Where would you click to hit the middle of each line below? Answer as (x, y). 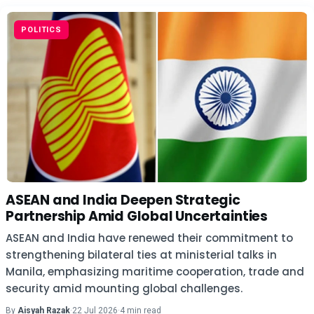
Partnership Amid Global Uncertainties (137, 216)
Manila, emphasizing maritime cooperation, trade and (155, 272)
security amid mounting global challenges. (124, 288)
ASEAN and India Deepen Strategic (123, 200)
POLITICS (42, 30)
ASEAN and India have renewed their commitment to (149, 238)
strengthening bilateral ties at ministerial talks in (141, 255)
